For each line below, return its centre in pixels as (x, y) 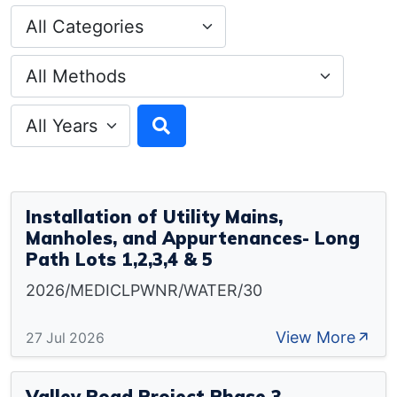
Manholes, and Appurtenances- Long (193, 238)
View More (315, 337)
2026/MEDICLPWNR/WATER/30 (144, 290)
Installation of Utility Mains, (154, 217)
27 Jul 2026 (65, 338)
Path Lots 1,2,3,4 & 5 (119, 259)
